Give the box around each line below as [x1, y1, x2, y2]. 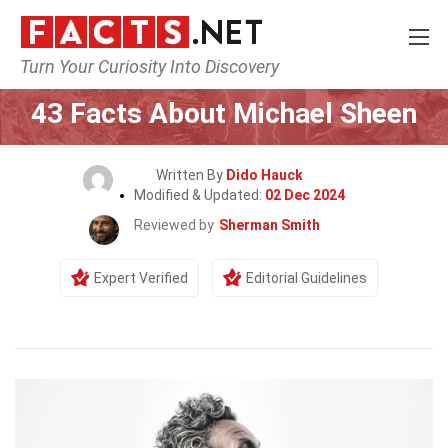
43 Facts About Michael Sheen [31, 97, 417, 130]
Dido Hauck [225, 167, 303, 183]
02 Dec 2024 [264, 187, 345, 203]
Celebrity [225, 68, 284, 84]
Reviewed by [134, 217, 214, 233]
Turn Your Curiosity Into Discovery [20, 56, 279, 77]
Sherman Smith [219, 217, 320, 233]
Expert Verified [94, 270, 188, 286]
